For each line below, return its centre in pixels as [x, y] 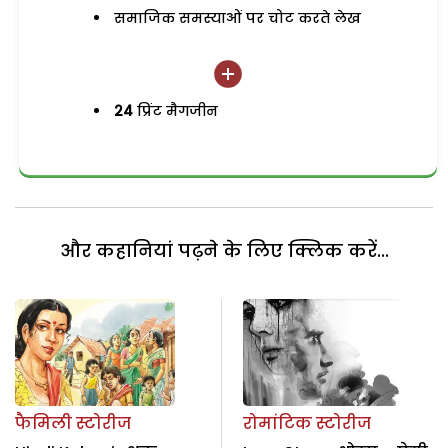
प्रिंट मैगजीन [176, 111]
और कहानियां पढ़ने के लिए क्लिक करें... [224, 251]
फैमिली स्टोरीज [73, 423]
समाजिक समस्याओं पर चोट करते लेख [238, 18]
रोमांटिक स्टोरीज [306, 423]
